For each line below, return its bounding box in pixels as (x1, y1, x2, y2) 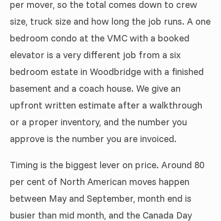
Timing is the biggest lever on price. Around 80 (10, 158, 204, 171)
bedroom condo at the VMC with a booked (10, 32, 189, 44)
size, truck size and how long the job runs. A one (10, 15, 211, 27)
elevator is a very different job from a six (10, 48, 181, 61)
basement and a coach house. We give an (10, 82, 181, 94)
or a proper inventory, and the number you (10, 115, 187, 128)
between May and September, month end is (10, 192, 191, 204)
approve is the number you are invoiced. (10, 132, 177, 145)
